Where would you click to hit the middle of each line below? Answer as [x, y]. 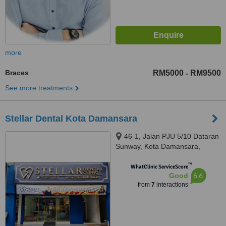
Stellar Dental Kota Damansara [71, 119]
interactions [171, 185]
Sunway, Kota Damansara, [158, 146]
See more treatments [39, 88]
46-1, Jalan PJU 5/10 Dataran [172, 136]
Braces [17, 73]
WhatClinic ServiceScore [159, 167]
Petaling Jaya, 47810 [149, 156]
